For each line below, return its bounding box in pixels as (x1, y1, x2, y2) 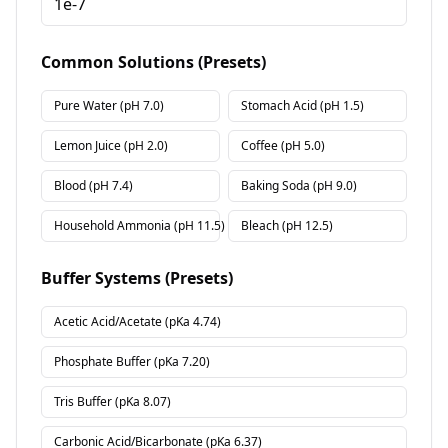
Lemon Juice (54, 137, 121, 154)
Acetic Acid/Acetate (54, 313, 162, 330)
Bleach (241, 217, 279, 234)
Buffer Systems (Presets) (41, 267, 233, 289)
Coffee (241, 137, 278, 154)
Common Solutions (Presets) (41, 51, 266, 73)
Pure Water (54, 97, 117, 114)
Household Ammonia (54, 217, 171, 234)
